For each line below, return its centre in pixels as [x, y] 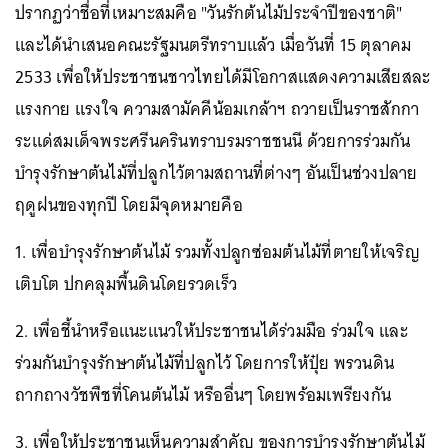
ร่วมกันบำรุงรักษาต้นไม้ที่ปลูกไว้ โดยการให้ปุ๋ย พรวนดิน [204, 362]
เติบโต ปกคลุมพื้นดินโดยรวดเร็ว [126, 283]
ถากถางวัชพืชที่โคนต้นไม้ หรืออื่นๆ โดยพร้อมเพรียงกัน [203, 394]
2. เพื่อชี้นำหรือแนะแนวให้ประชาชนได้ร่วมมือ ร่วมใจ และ [211, 330]
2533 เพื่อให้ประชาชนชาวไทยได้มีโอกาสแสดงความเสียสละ [223, 76]
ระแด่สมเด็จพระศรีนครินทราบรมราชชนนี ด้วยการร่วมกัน [213, 140]
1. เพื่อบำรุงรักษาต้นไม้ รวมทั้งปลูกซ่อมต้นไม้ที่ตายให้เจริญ [217, 251]
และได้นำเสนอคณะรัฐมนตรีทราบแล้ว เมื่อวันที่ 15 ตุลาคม [213, 44]
